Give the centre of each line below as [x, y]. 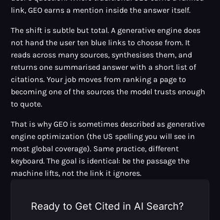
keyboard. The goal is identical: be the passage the [100, 161]
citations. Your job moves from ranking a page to [99, 79]
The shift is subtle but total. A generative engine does [106, 30]
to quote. [27, 104]
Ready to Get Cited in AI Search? [108, 206]
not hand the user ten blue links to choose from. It [101, 42]
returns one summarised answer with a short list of [104, 67]
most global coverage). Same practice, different [95, 148]
